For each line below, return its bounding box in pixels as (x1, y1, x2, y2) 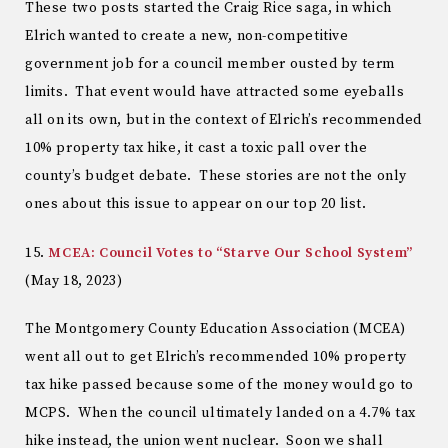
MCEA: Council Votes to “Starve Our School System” (48, 243, 413, 262)
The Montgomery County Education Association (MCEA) (25, 320, 407, 339)
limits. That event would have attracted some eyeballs (25, 82, 405, 101)
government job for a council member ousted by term (25, 54, 396, 73)
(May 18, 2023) (25, 271, 123, 290)
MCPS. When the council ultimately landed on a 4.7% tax (25, 404, 417, 423)
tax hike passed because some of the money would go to (25, 376, 414, 395)
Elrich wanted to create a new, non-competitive (25, 26, 349, 45)
